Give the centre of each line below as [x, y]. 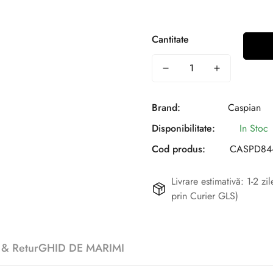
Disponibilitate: [183, 129]
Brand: [166, 108]
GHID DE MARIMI [81, 248]
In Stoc [254, 129]
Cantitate [170, 40]
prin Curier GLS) [205, 196]
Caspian [244, 108]
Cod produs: [179, 149]
